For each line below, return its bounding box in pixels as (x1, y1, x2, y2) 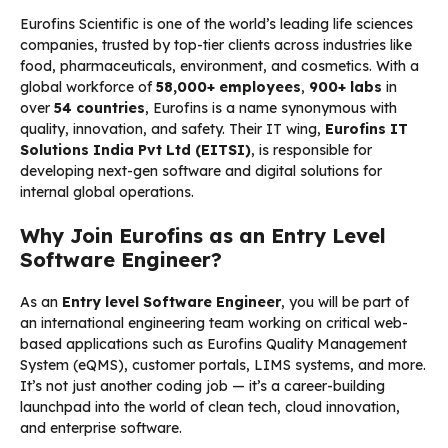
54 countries (54, 98, 145, 117)
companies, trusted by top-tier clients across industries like (20, 35, 412, 54)
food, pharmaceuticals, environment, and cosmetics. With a (20, 56, 419, 75)
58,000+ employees (156, 77, 301, 96)
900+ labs (309, 77, 382, 96)
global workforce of (20, 77, 156, 96)
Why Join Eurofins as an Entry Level (20, 222, 386, 248)
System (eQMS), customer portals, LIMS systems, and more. (20, 355, 426, 374)
